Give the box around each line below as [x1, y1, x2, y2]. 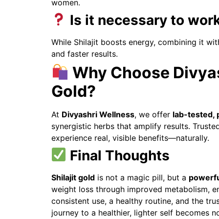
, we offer [134, 109, 173, 119]
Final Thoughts [66, 147, 170, 164]
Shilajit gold [51, 172, 95, 182]
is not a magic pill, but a [94, 172, 189, 182]
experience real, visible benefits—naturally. [51, 132, 209, 143]
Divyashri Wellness [61, 109, 134, 119]
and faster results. [51, 48, 118, 59]
